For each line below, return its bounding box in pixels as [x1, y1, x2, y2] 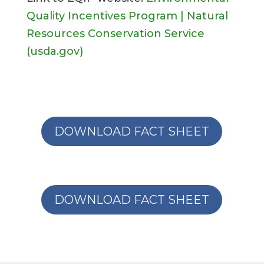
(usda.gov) [26, 45, 83, 58]
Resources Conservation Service [26, 27, 204, 40]
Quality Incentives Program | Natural [26, 9, 228, 22]
